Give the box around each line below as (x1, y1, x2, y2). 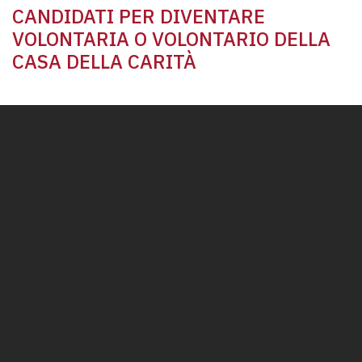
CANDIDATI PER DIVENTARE (12, 3, 265, 30)
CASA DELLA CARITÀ (12, 48, 196, 75)
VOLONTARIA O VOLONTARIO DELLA (12, 26, 330, 53)
